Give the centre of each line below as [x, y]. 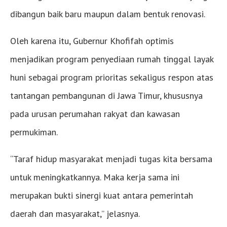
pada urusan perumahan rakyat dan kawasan [95, 114]
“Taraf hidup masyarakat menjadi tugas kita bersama [111, 159]
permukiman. [34, 132]
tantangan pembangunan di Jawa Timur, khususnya [106, 96]
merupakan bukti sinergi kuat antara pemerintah [102, 196]
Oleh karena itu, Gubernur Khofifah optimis [92, 41]
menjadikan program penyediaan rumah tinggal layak [112, 59]
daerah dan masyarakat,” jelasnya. [75, 214]
